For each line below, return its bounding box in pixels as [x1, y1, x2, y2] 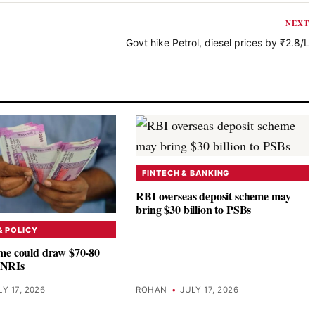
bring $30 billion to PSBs [136, 200, 252, 217]
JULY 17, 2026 [180, 285, 239, 295]
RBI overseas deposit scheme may [136, 187, 291, 204]
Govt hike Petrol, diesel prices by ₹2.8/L [126, 37, 309, 49]
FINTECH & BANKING [142, 168, 230, 179]
